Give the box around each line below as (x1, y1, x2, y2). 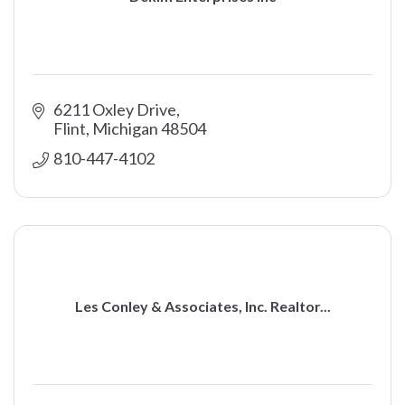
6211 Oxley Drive (52, 99, 176, 119)
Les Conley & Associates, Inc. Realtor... (74, 297, 331, 315)
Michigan (91, 118, 158, 138)
